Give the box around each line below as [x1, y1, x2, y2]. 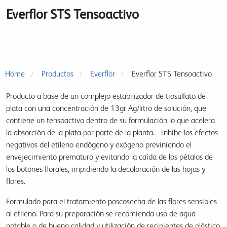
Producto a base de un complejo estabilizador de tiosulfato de [6, 91, 206, 101]
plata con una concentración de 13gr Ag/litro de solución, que [6, 103, 206, 113]
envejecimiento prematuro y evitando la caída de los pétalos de [6, 152, 213, 162]
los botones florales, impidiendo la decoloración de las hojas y [6, 164, 205, 174]
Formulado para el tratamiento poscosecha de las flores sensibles [6, 197, 217, 207]
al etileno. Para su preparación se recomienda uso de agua [6, 209, 196, 219]
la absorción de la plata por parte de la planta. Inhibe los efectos [6, 128, 218, 138]
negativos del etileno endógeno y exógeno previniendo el [6, 140, 192, 150]
